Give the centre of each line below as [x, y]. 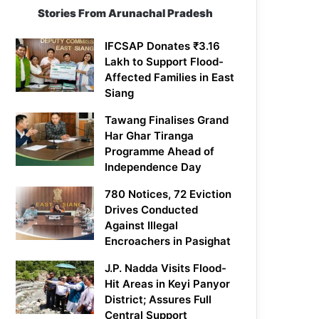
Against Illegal [142, 226]
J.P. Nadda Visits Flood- [166, 268]
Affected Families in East [170, 78]
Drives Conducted [152, 210]
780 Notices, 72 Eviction [168, 194]
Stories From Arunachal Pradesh [126, 14]
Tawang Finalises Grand [167, 120]
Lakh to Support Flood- [164, 62]
